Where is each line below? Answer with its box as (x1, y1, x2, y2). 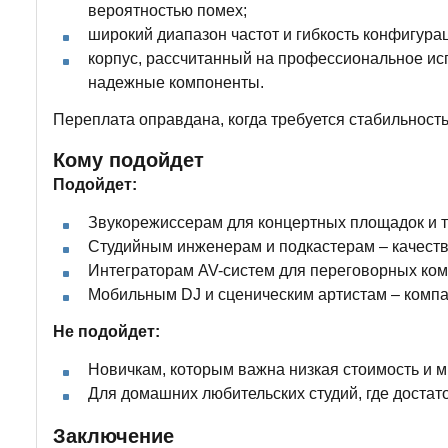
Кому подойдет (53, 148, 204, 171)
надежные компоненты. (88, 73, 264, 91)
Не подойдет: (53, 322, 160, 340)
